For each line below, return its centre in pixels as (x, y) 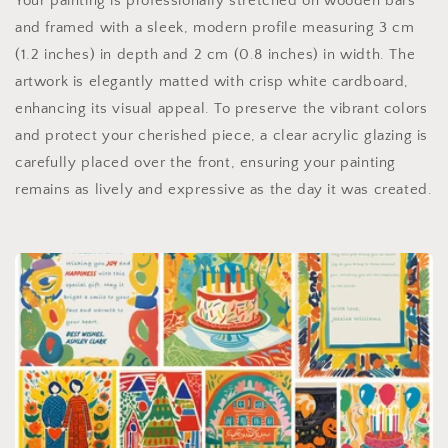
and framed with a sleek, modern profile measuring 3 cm (215, 28)
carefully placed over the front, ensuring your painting (206, 163)
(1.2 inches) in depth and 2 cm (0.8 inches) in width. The (215, 55)
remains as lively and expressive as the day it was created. (224, 190)
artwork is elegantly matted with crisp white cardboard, (212, 82)
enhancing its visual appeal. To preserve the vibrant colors (221, 109)
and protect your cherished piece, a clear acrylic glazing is (222, 136)
